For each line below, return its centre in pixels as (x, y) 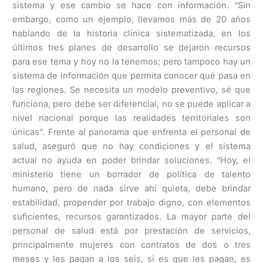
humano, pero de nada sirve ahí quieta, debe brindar (131, 188)
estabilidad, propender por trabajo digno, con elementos (131, 202)
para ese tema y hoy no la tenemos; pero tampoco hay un (131, 61)
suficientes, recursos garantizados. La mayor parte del (131, 216)
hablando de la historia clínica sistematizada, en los (131, 33)
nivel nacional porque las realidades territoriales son (131, 118)
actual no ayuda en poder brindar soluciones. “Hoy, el (131, 160)
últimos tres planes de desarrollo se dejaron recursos (131, 47)
